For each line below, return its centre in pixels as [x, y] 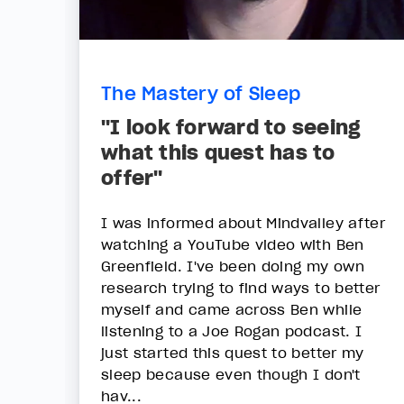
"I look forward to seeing [231, 128]
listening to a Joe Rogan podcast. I [232, 331]
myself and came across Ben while [232, 310]
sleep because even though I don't [231, 375]
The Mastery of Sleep [201, 94]
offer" [132, 178]
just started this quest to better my [233, 353]
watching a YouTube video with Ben [233, 245]
